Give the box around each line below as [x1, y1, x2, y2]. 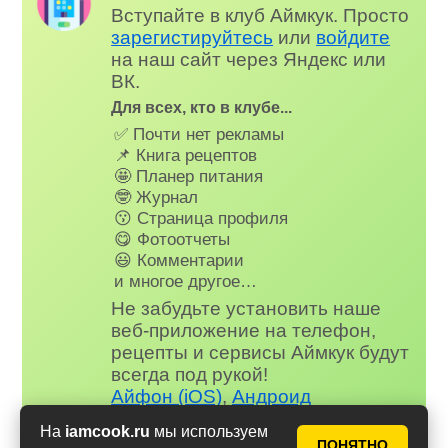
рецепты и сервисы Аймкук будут [111, 342, 410, 364]
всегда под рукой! [111, 364, 269, 386]
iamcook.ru [65, 423, 150, 440]
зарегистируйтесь [111, 26, 274, 48]
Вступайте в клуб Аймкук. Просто [111, 4, 410, 26]
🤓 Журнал [114, 186, 199, 207]
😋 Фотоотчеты [114, 228, 231, 249]
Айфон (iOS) [111, 386, 223, 408]
